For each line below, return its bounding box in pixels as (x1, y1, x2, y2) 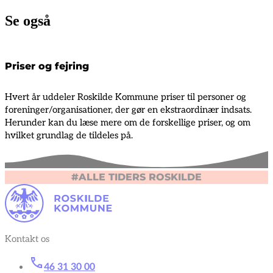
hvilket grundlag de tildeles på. (5, 129, 133, 141)
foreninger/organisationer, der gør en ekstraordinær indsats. (5, 104, 252, 115)
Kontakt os (5, 233, 49, 244)
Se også (5, 12, 51, 29)
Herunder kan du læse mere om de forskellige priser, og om (5, 116, 250, 128)
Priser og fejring (5, 60, 89, 72)
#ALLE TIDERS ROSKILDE (71, 171, 202, 183)
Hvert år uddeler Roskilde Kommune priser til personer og (5, 91, 246, 102)
